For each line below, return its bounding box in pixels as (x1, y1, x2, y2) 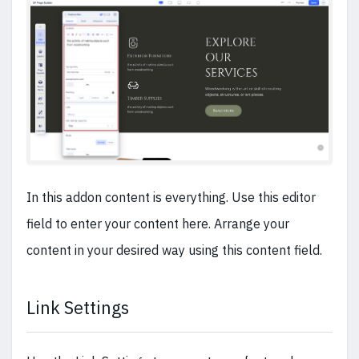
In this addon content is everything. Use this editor (26, 189, 316, 206)
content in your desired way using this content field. (26, 242, 325, 259)
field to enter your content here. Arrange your (26, 216, 289, 232)
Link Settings (26, 296, 129, 320)
